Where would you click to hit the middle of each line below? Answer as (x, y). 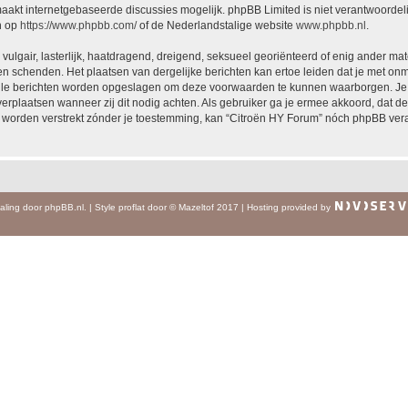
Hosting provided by (290, 207)
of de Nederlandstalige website (216, 25)
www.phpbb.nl (331, 25)
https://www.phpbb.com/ (78, 25)
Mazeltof (196, 207)
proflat (132, 207)
